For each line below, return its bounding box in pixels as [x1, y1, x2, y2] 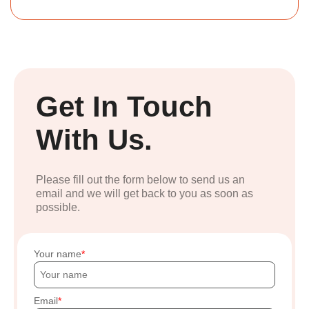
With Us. [36, 123, 152, 157]
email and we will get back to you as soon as [36, 188, 253, 200]
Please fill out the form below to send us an [36, 174, 245, 186]
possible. [36, 201, 80, 214]
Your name [34, 248, 81, 260]
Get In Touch [36, 90, 212, 123]
